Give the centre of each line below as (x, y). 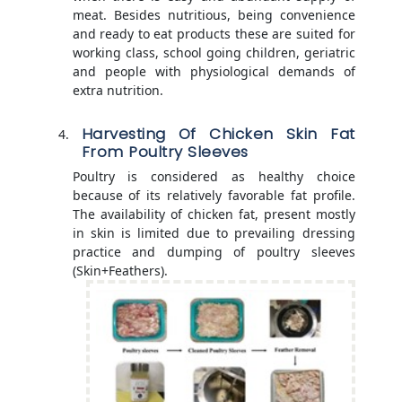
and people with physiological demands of (214, 72)
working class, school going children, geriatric (214, 53)
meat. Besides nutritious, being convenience (214, 15)
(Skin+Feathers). (120, 271)
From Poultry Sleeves (165, 152)
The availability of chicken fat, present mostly (214, 214)
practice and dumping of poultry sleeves (214, 252)
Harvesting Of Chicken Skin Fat (218, 134)
